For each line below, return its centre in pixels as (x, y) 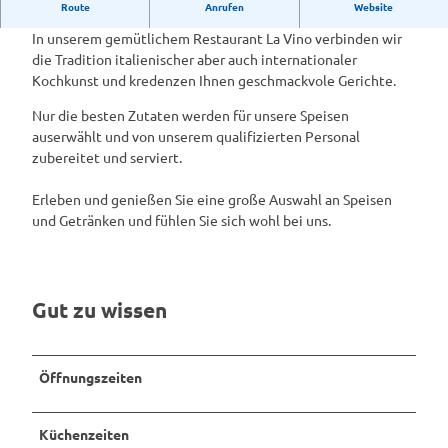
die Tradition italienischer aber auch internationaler (194, 58)
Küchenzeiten (84, 433)
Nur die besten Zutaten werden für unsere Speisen (190, 114)
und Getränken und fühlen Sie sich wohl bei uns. (181, 219)
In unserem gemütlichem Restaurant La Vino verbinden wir (217, 37)
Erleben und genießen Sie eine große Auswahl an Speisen (212, 198)
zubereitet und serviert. (107, 156)
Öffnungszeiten (90, 376)
